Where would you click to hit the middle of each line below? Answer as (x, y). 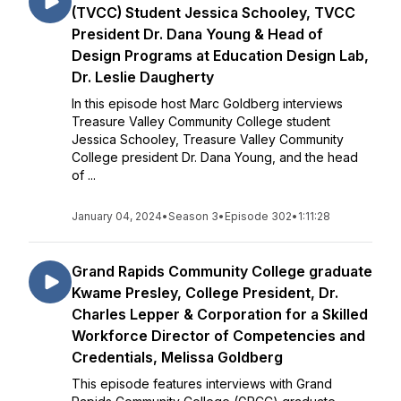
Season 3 (193, 216)
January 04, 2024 (117, 216)
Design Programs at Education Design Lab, (220, 55)
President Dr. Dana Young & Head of (197, 34)
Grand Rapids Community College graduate (222, 271)
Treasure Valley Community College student (201, 121)
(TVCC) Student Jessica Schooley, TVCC (213, 13)
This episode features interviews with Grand (202, 384)
